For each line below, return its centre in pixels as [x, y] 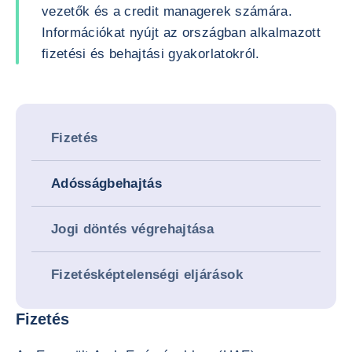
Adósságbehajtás [107, 183]
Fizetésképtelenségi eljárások [147, 275]
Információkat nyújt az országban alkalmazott [181, 33]
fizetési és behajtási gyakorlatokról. [151, 54]
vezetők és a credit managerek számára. [167, 11]
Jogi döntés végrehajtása [133, 229]
